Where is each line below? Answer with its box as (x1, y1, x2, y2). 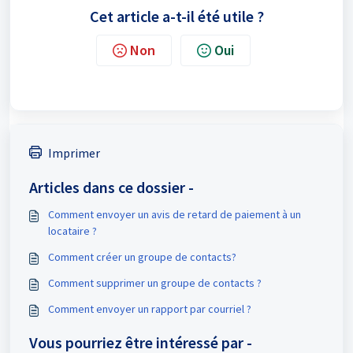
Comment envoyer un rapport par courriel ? (48, 302, 251, 317)
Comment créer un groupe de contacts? (48, 250, 236, 265)
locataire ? (48, 224, 97, 239)
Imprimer (48, 145, 100, 162)
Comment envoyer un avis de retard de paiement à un (48, 207, 301, 222)
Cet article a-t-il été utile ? (89, 6, 264, 27)
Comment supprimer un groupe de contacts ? (48, 276, 262, 291)
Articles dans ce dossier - (29, 177, 194, 198)
